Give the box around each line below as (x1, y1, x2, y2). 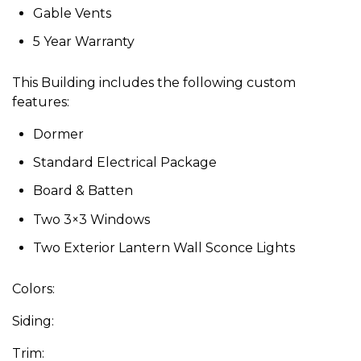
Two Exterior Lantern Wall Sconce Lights (32, 239, 295, 255)
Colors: (12, 280, 55, 297)
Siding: (12, 313, 54, 329)
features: (12, 93, 69, 110)
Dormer (32, 126, 84, 142)
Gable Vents (32, 5, 111, 21)
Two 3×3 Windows (32, 211, 150, 227)
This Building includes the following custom (12, 74, 296, 90)
